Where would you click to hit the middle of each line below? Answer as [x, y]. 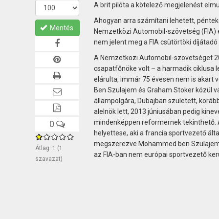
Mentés [62, 28]
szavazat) [49, 159]
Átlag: [44, 148]
